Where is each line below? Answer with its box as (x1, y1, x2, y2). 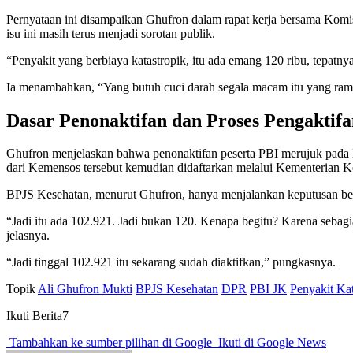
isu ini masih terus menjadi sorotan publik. (6, 26, 215, 40)
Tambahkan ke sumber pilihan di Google (6, 336, 215, 350)
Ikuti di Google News (215, 336, 326, 350)
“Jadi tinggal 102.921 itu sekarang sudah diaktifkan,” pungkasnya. (6, 255, 336, 269)
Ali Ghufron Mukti (38, 282, 132, 296)
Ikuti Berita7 (6, 309, 69, 323)
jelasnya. (6, 229, 50, 243)
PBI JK (250, 282, 287, 296)
